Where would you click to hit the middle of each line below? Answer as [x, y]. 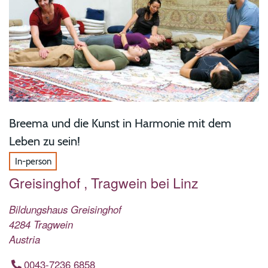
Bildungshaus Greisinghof [65, 209]
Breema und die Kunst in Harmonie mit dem [120, 123]
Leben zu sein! [45, 141]
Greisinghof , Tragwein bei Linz [104, 182]
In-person [33, 162]
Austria [25, 239]
